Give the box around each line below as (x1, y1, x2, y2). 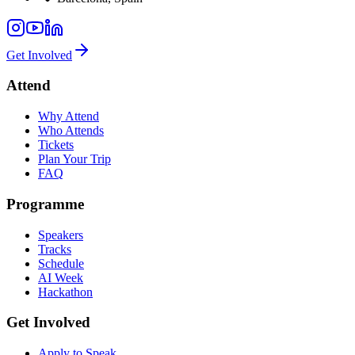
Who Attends (38, 124, 104, 138)
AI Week (38, 270, 83, 284)
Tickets (38, 138, 74, 152)
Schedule (38, 256, 84, 270)
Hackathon (38, 284, 93, 299)
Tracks (38, 242, 71, 256)
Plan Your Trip (38, 152, 111, 166)
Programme (6, 195, 84, 212)
